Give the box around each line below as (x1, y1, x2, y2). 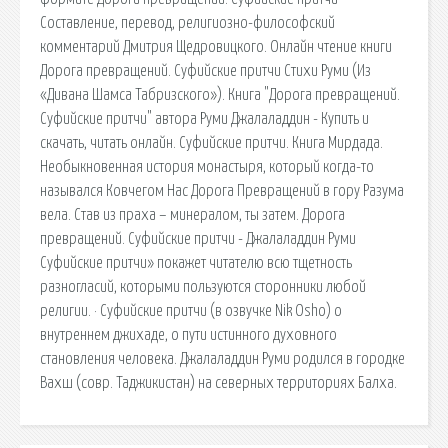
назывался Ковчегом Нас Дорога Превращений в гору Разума (40, 182, 404, 199)
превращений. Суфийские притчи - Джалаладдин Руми (40, 230, 356, 247)
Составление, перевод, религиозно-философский (40, 14, 335, 31)
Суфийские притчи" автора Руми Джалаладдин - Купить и (40, 110, 369, 127)
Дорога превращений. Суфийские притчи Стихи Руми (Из (40, 62, 371, 79)
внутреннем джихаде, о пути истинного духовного (40, 326, 337, 343)
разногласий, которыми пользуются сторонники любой (40, 278, 366, 295)
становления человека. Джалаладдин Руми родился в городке (40, 350, 405, 367)
